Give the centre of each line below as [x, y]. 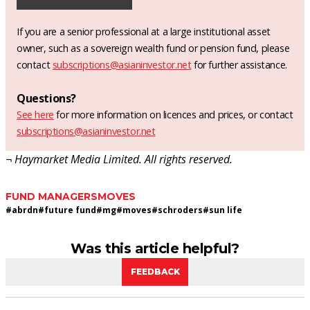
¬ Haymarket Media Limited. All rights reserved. [119, 159]
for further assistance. [239, 64]
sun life [226, 210]
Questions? [46, 98]
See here [35, 114]
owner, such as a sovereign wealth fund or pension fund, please [153, 48]
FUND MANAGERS [52, 196]
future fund [70, 210]
